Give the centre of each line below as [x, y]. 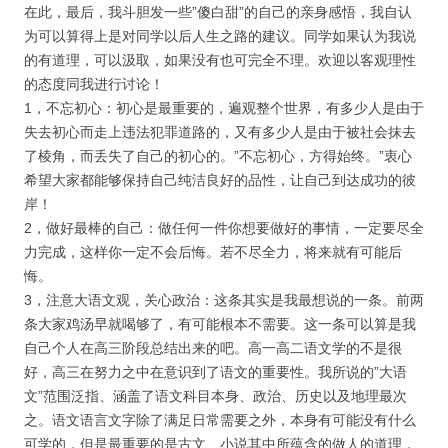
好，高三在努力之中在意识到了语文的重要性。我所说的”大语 [215, 372]
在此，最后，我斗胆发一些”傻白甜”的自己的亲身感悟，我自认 [218, 12]
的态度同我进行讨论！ [94, 84]
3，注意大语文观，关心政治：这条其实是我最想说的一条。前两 [224, 300]
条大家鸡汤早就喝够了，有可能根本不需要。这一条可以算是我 [220, 324]
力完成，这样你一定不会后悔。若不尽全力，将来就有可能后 [213, 252]
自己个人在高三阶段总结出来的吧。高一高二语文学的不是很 [213, 348]
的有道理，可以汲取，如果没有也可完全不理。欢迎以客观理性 [220, 60]
